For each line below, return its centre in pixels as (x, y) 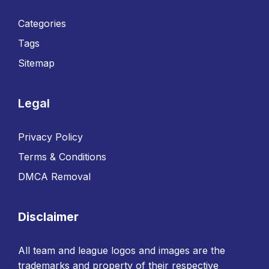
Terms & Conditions (62, 157)
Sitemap (36, 63)
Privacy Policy (50, 137)
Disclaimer (48, 217)
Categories (42, 23)
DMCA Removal (54, 177)
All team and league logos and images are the (122, 250)
